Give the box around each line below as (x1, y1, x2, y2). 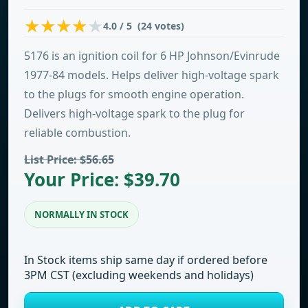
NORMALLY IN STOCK (34, 208, 129, 221)
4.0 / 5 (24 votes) (103, 19, 184, 32)
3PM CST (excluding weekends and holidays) (24, 267, 254, 283)
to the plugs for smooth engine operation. (24, 87, 244, 102)
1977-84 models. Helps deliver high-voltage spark (24, 67, 279, 82)
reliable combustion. (24, 125, 131, 140)
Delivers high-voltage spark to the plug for (24, 106, 245, 121)
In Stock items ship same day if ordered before (24, 252, 267, 267)
